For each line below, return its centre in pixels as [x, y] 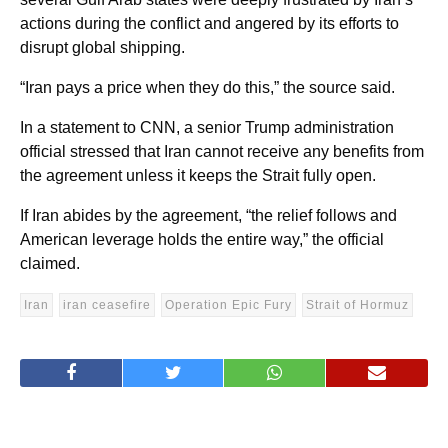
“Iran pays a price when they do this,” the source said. [207, 87]
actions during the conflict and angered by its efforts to [209, 23]
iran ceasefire [107, 304]
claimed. [50, 263]
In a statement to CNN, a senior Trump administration [207, 127]
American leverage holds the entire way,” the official [202, 239]
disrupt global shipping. [102, 47]
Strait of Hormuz [357, 304]
